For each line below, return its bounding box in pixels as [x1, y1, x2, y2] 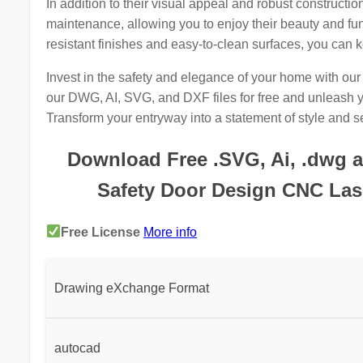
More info [143, 224, 198, 239]
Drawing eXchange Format [53, 280, 209, 295]
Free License [61, 224, 141, 239]
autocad [53, 340, 100, 355]
